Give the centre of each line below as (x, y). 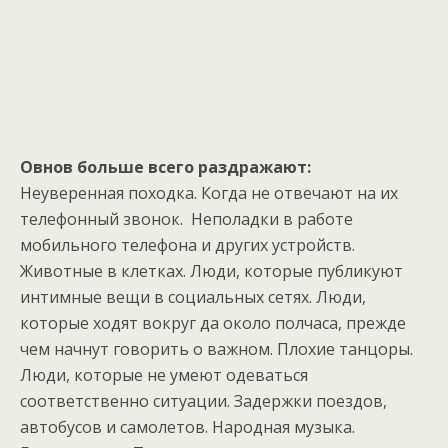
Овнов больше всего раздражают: (165, 167)
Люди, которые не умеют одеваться (164, 375)
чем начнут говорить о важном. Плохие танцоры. (216, 349)
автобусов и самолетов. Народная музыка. (187, 427)
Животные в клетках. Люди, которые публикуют (211, 271)
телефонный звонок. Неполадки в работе (186, 219)
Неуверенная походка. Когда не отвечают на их (209, 193)
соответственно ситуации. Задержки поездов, (203, 401)
